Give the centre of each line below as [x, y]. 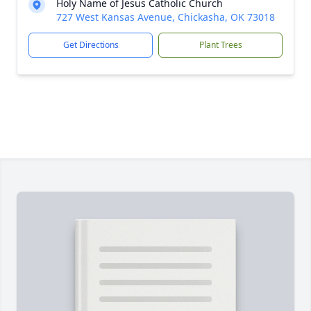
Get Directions [91, 45]
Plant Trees [220, 45]
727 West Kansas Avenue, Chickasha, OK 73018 [166, 17]
